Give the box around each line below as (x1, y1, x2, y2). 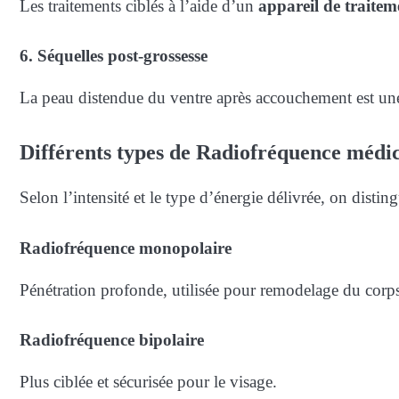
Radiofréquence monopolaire (20, 238, 232, 257)
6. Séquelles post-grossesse (20, 46, 208, 66)
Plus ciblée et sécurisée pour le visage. (20, 372, 277, 392)
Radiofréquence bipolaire (20, 330, 204, 350)
